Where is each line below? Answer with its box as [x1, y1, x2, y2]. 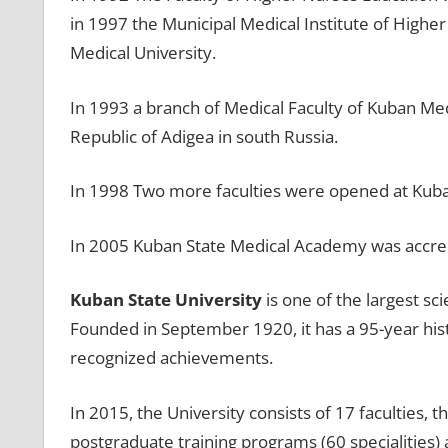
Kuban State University [69, 288, 262, 312]
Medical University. [69, 41, 216, 65]
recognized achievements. [69, 346, 273, 370]
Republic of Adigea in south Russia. [69, 124, 338, 148]
